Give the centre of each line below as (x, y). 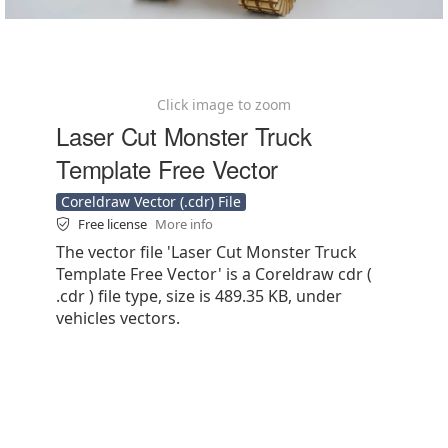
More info (184, 224)
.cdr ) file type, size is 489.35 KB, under (199, 296)
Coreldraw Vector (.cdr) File (151, 201)
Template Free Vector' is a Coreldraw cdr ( (214, 274)
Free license (114, 224)
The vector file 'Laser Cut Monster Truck (206, 252)
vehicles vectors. (118, 318)
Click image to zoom (224, 104)
